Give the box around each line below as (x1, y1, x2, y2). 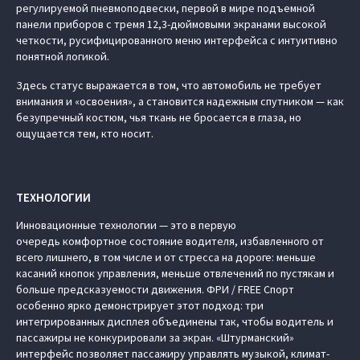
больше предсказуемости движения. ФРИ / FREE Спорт (16, 281, 294, 297)
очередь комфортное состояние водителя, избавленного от (16, 233, 324, 248)
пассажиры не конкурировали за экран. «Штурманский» (16, 329, 294, 345)
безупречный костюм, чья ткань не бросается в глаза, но (16, 109, 301, 125)
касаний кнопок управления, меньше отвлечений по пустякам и (16, 265, 334, 280)
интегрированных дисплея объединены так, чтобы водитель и (16, 313, 333, 329)
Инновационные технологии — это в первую (16, 217, 236, 232)
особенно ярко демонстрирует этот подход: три (16, 297, 264, 313)
